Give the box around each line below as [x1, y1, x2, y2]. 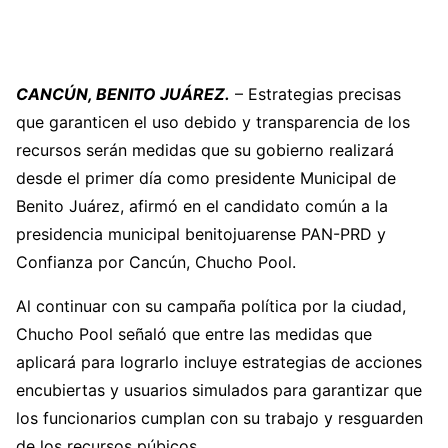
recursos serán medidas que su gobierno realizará [16, 140, 394, 160]
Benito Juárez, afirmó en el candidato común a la [16, 196, 388, 216]
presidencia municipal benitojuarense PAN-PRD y [16, 224, 386, 244]
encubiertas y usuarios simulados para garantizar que [16, 380, 422, 400]
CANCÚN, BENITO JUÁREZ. [16, 84, 230, 104]
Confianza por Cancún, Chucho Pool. [16, 252, 296, 272]
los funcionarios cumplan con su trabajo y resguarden [16, 408, 423, 428]
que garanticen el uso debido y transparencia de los [16, 112, 410, 132]
